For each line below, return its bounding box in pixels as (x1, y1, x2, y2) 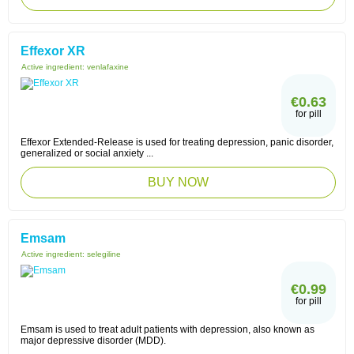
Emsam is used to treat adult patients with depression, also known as (21, 324, 314, 335)
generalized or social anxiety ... (21, 148, 153, 159)
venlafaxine (87, 62, 129, 71)
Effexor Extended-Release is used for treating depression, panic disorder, (21, 137, 333, 148)
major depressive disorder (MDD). (21, 335, 166, 346)
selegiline (87, 250, 121, 258)
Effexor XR (21, 44, 85, 58)
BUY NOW (148, 175, 209, 189)
